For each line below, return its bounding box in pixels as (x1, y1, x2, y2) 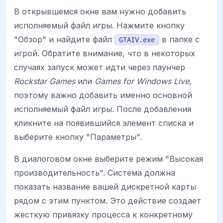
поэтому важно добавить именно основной (14, 90, 192, 100)
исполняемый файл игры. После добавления (14, 104, 191, 114)
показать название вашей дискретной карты (14, 181, 196, 192)
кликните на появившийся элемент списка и (14, 117, 194, 128)
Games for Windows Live (95, 76, 189, 86)
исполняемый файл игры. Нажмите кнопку (14, 20, 185, 30)
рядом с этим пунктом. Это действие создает (14, 195, 201, 206)
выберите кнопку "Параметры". (14, 131, 142, 142)
